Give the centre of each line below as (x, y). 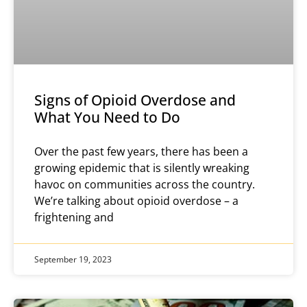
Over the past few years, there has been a (141, 151)
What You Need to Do (107, 117)
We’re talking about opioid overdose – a (136, 201)
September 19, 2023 (73, 259)
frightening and (74, 217)
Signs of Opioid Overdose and (135, 100)
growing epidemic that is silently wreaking (142, 168)
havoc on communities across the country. (145, 184)
